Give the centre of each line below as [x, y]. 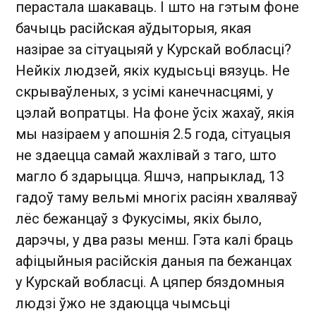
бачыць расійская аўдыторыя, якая [133, 28]
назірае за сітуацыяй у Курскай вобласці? [153, 49]
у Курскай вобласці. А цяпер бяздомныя [150, 282]
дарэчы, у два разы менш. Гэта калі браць [154, 239]
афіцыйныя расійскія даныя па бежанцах [154, 261]
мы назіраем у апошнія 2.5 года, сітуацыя [153, 134]
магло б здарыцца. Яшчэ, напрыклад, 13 [150, 176]
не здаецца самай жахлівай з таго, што [146, 155]
